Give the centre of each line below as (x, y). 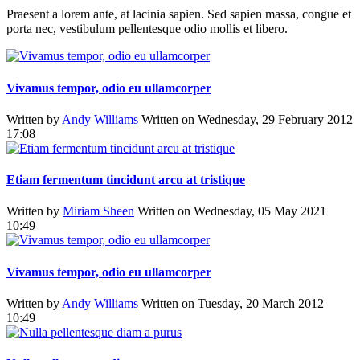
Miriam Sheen (98, 211)
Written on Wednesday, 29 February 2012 (247, 119)
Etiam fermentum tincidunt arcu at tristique (126, 180)
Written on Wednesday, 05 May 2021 (232, 211)
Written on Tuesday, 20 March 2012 (233, 303)
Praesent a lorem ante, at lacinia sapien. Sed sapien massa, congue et (179, 14)
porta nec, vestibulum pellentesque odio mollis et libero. (147, 29)
